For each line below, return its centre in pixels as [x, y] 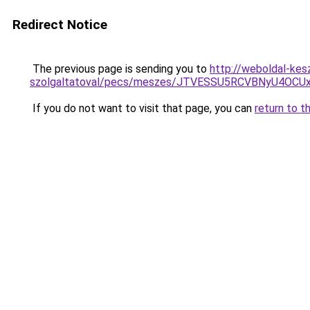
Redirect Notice [60, 25]
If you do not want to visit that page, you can [142, 108]
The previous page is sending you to [120, 69]
